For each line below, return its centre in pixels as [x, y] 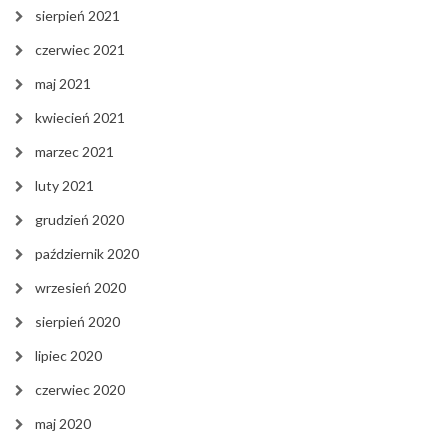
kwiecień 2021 [80, 117]
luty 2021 [64, 185]
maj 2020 [63, 423]
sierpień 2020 [77, 321]
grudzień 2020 [79, 219]
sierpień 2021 [77, 15]
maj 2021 [63, 83]
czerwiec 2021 [80, 49]
